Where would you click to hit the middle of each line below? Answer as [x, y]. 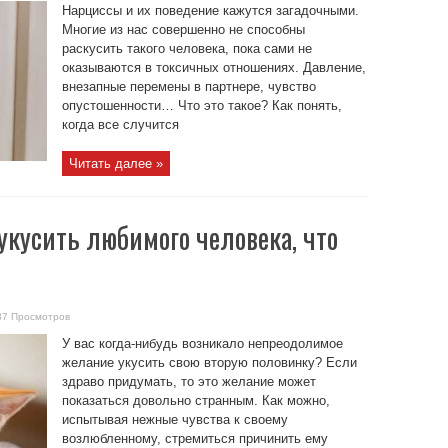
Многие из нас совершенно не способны [183, 29]
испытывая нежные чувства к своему [174, 419]
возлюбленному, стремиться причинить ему [194, 438]
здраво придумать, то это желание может [188, 381]
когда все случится [120, 124]
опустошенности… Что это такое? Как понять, [201, 105]
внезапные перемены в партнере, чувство [188, 86]
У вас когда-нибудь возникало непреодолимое [202, 343]
